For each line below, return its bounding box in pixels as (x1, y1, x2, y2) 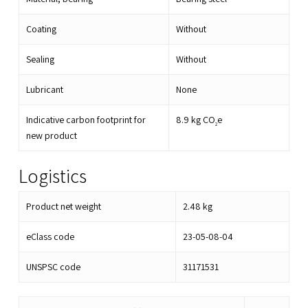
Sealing (25, 53, 54, 66)
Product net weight (25, 200, 101, 213)
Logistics (18, 163, 87, 189)
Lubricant (25, 83, 63, 96)
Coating (25, 23, 56, 36)
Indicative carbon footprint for (25, 113, 146, 126)
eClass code (25, 230, 74, 243)
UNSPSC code (25, 261, 80, 274)
